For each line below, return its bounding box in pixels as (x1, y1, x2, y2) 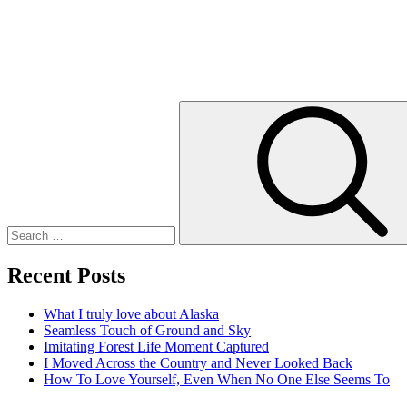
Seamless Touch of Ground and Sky (44, 322, 251, 338)
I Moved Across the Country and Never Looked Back (44, 354, 352, 371)
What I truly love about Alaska (44, 305, 219, 322)
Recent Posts (7, 263, 125, 287)
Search (6, 99, 45, 115)
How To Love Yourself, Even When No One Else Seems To (44, 371, 390, 387)
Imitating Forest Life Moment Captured (44, 338, 269, 354)
